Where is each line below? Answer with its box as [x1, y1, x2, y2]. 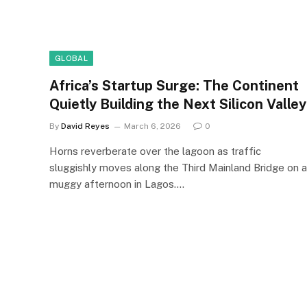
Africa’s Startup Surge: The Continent [49, 77, 299, 94]
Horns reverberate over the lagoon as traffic [49, 145, 261, 157]
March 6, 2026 [124, 121, 181, 131]
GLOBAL [55, 53, 88, 62]
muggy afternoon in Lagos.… [49, 177, 184, 190]
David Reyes [61, 121, 110, 131]
